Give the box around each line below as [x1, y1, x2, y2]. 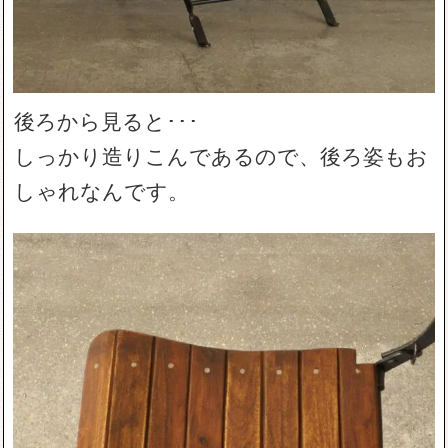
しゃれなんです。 [14, 175, 190, 206]
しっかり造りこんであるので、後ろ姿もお [14, 140, 429, 171]
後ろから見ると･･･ [14, 105, 200, 136]
